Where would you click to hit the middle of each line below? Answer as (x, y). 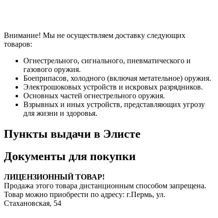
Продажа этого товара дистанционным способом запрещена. (105, 186)
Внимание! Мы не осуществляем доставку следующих (95, 35)
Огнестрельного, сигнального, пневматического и (107, 60)
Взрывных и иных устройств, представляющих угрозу (114, 104)
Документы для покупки (70, 156)
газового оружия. (52, 69)
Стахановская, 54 (33, 203)
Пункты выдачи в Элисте (72, 134)
